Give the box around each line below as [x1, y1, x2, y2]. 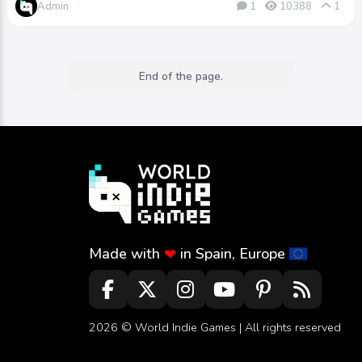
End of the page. [139, 69, 223, 85]
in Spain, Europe [175, 244, 289, 264]
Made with [88, 244, 164, 264]
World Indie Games [134, 319, 236, 336]
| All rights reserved [235, 319, 341, 336]
